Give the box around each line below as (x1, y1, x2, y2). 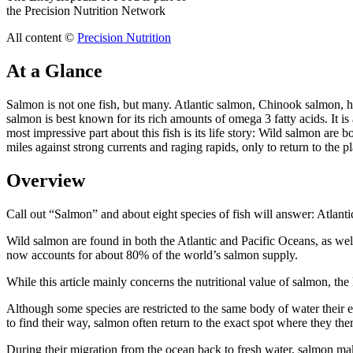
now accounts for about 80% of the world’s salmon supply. (6, 247, 298, 262)
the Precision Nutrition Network (6, 3, 165, 17)
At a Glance (6, 60, 102, 81)
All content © (6, 30, 77, 44)
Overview (6, 169, 85, 191)
